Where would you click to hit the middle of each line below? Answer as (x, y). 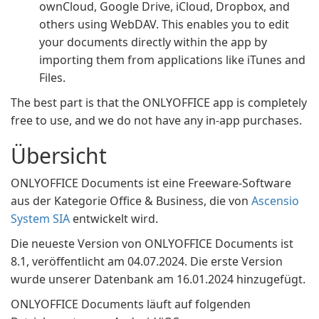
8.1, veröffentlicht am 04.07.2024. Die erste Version (147, 261)
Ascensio (275, 201)
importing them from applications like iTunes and (172, 60)
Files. (52, 78)
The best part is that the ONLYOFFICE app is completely (159, 103)
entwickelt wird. (114, 219)
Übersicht (59, 156)
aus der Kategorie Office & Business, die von (131, 201)
